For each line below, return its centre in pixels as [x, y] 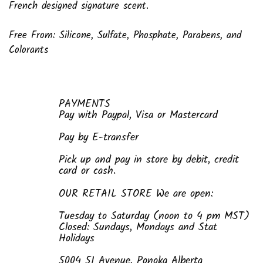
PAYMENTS [85, 104]
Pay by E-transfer [99, 138]
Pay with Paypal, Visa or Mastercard [138, 116]
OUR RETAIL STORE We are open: [136, 194]
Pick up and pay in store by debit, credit [149, 160]
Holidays [77, 239]
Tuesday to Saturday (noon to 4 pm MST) [154, 217]
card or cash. [87, 171]
